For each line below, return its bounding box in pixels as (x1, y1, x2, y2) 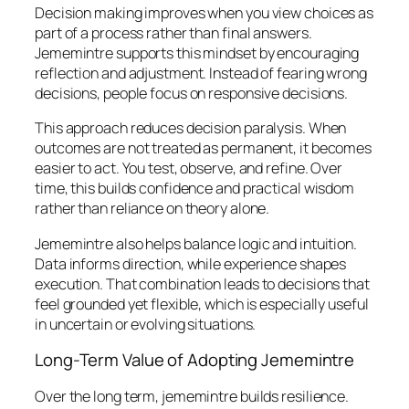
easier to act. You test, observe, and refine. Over (35, 158, 342, 179)
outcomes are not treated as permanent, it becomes (35, 138, 372, 159)
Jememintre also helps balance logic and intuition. (35, 233, 357, 254)
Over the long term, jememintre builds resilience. (35, 385, 350, 406)
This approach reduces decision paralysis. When (35, 118, 347, 139)
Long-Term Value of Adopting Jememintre (35, 348, 355, 372)
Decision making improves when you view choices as (35, 3, 374, 24)
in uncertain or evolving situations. (35, 313, 257, 334)
